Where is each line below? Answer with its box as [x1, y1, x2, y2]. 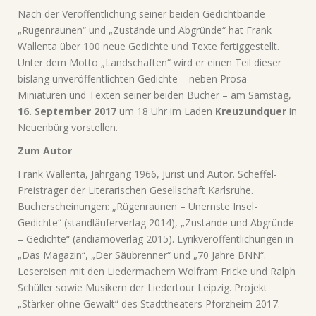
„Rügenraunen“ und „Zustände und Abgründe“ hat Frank [18, 23, 272, 37]
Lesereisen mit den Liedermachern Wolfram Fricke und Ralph [18, 265, 296, 278]
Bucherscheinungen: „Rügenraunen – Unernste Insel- [18, 200, 257, 213]
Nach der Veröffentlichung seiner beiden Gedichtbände [18, 7, 265, 20]
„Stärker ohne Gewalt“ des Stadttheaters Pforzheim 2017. [18, 297, 280, 310]
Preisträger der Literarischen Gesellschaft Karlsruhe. [18, 183, 253, 197]
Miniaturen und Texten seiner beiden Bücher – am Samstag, [18, 88, 291, 102]
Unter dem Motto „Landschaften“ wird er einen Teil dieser [18, 56, 281, 69]
